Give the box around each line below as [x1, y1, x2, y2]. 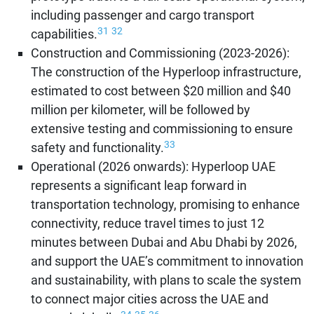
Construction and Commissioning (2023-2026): [31, 46, 289, 61]
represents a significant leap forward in [31, 178, 247, 193]
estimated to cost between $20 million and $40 [31, 83, 291, 99]
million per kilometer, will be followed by [31, 102, 250, 118]
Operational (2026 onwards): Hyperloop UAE [31, 159, 275, 175]
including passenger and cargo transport [31, 8, 254, 23]
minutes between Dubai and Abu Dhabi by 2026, [31, 235, 297, 250]
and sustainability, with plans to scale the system [31, 273, 301, 288]
